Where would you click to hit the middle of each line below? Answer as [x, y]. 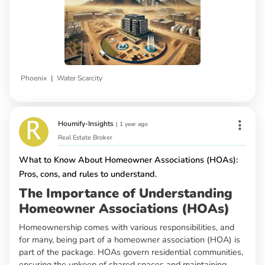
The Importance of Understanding [126, 193]
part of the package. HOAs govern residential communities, [131, 252]
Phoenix [34, 78]
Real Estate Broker [85, 137]
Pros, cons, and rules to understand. [88, 174]
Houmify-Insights [86, 123]
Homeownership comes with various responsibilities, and [127, 227]
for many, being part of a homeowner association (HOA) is [130, 239]
